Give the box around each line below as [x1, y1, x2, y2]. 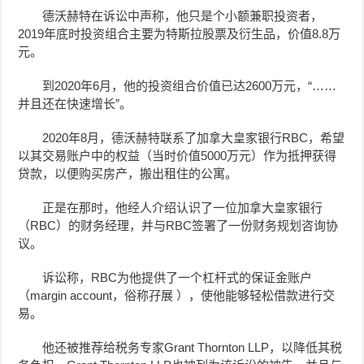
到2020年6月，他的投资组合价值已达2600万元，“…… [42, 78, 337, 93]
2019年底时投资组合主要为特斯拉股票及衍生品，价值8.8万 [18, 26, 341, 41]
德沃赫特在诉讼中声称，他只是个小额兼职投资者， [42, 8, 323, 23]
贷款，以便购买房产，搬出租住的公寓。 [18, 166, 238, 180]
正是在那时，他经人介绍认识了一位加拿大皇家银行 [42, 200, 323, 214]
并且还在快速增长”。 [18, 96, 132, 110]
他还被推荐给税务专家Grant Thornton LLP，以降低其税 [42, 340, 343, 354]
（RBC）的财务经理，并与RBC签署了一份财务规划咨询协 [18, 218, 339, 232]
